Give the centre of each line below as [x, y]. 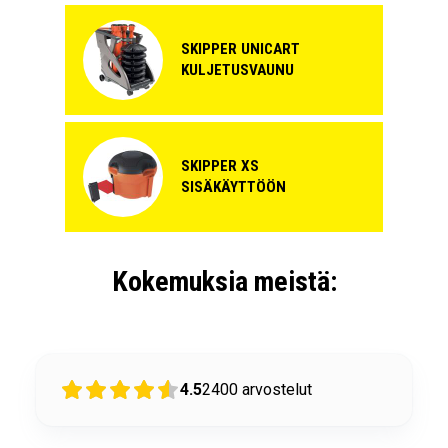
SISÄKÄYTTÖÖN [233, 187]
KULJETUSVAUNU [237, 70]
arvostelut [277, 389]
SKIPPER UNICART [240, 49]
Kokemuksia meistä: [224, 281]
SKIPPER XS [220, 166]
